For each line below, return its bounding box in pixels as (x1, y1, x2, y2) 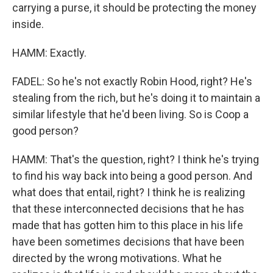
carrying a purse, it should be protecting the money (12, 1, 257, 14)
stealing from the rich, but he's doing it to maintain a (12, 91, 260, 104)
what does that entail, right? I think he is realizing (12, 186, 245, 199)
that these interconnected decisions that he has (12, 202, 244, 215)
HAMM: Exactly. (12, 46, 87, 59)
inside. (12, 18, 44, 30)
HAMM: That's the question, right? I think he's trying (12, 153, 259, 166)
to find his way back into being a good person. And (12, 169, 252, 182)
